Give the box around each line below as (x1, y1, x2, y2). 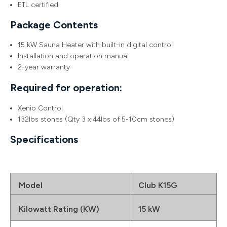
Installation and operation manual (18, 52, 129, 60)
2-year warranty (18, 63, 70, 71)
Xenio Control (18, 104, 63, 112)
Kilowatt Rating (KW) (19, 204, 99, 214)
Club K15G (138, 180, 177, 190)
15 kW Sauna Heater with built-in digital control (18, 41, 173, 49)
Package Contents (10, 19, 98, 31)
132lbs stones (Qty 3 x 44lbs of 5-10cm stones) (18, 115, 174, 124)
